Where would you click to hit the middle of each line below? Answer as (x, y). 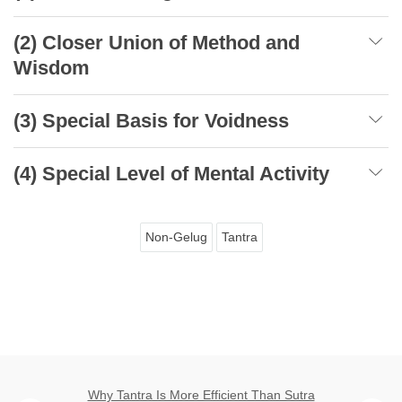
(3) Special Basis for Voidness (151, 120)
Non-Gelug (176, 236)
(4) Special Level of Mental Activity (171, 173)
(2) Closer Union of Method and (157, 42)
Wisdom (52, 67)
